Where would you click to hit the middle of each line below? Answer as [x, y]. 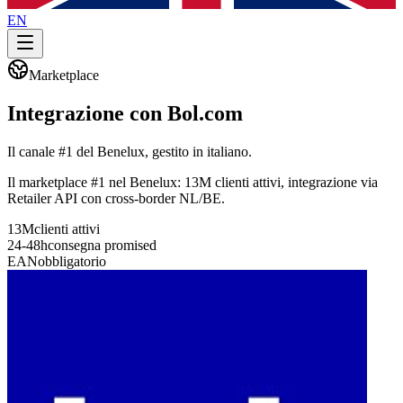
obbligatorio [72, 261]
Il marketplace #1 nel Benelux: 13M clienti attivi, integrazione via [193, 182]
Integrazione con [87, 113]
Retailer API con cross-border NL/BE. [116, 198]
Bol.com [205, 113]
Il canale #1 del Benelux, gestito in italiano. [130, 151]
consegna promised [102, 245]
